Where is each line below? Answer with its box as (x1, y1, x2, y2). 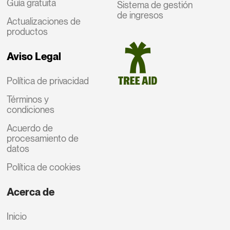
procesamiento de (7, 132, 79, 144)
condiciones (7, 104, 55, 115)
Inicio (7, 210, 27, 222)
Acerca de (7, 185, 55, 198)
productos (7, 26, 48, 37)
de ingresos (117, 9, 164, 21)
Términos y (7, 93, 49, 105)
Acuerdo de (7, 122, 53, 133)
